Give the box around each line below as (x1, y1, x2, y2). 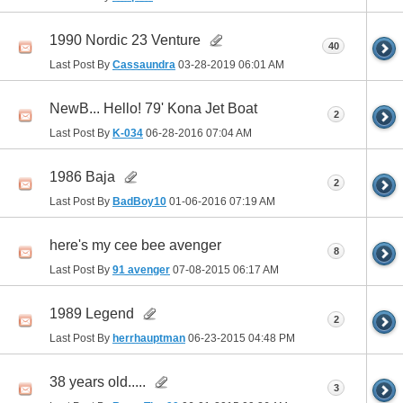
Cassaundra (112, 58, 175, 71)
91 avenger (112, 263, 170, 276)
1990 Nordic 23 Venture (49, 31, 201, 48)
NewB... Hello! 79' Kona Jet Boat (49, 100, 257, 116)
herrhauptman (112, 331, 185, 345)
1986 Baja (49, 168, 115, 184)
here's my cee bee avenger (49, 237, 221, 253)
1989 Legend (49, 305, 134, 321)
